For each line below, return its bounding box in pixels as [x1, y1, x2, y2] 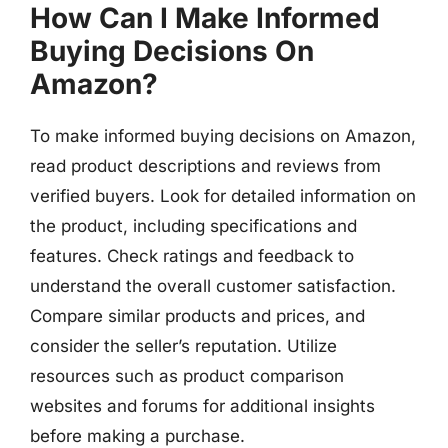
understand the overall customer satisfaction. [30, 275, 396, 296]
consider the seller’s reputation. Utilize [30, 335, 337, 356]
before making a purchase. [30, 425, 245, 446]
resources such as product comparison [30, 365, 344, 386]
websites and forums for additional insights [30, 395, 375, 416]
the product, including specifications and [30, 215, 357, 236]
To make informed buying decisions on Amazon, [30, 125, 416, 146]
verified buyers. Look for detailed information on [30, 185, 416, 206]
